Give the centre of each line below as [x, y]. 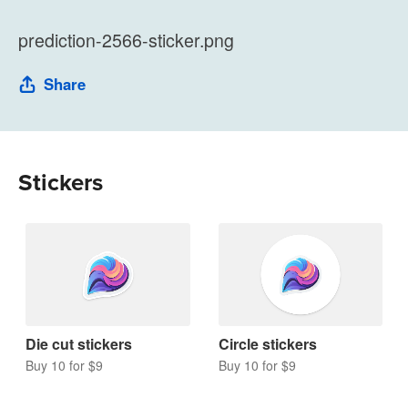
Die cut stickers [79, 343]
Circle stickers [267, 343]
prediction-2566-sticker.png [126, 40]
